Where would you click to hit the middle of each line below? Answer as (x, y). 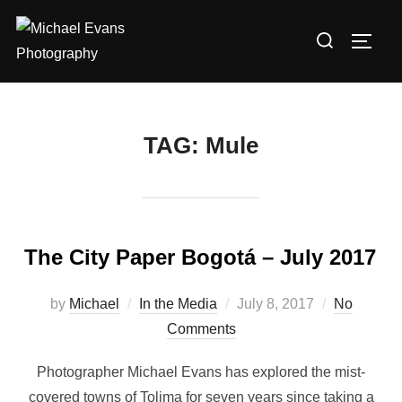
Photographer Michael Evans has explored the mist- (201, 372)
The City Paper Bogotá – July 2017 (200, 257)
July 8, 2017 (275, 304)
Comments (201, 329)
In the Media (178, 304)
